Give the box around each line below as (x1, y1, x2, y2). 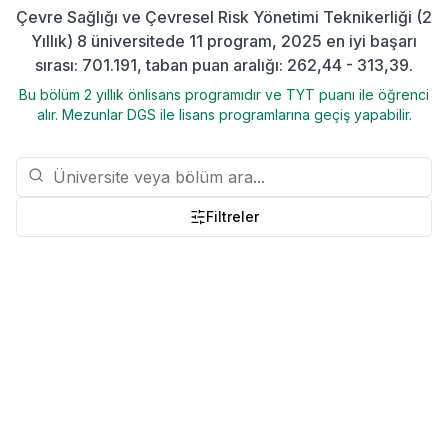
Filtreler (205, 208, 259, 225)
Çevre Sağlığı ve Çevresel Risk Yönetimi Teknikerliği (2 (16, 7, 432, 27)
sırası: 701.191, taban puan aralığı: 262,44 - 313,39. (35, 55, 413, 75)
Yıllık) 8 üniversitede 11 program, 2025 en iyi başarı (31, 31, 417, 51)
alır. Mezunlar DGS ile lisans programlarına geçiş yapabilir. (36, 106, 412, 123)
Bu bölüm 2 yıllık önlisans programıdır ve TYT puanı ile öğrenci (19, 86, 429, 103)
